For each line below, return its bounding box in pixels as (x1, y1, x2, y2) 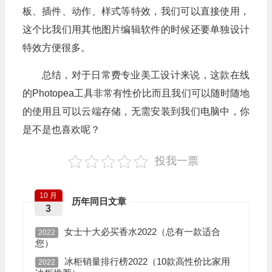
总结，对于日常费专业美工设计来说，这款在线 (41, 70, 250, 81)
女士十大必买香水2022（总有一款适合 (64, 226, 220, 237)
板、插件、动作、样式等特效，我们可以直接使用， (22, 6, 250, 17)
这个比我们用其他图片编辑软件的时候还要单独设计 (22, 24, 250, 35)
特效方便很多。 (22, 42, 90, 53)
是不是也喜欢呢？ (22, 124, 100, 135)
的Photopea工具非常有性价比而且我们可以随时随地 (22, 88, 250, 99)
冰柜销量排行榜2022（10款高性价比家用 (64, 256, 230, 267)
